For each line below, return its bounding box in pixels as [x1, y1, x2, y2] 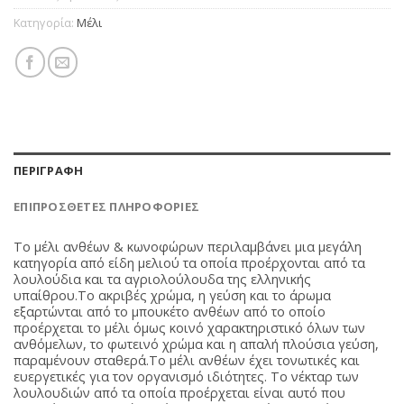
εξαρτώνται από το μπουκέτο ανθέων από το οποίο [14, 303, 326, 321]
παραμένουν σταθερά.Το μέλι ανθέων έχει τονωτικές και [14, 352, 360, 370]
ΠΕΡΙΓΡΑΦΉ [14, 162, 84, 179]
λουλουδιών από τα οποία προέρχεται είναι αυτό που [14, 384, 345, 402]
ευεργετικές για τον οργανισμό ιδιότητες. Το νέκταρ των [14, 368, 359, 386]
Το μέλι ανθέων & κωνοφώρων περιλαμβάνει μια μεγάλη [14, 238, 362, 256]
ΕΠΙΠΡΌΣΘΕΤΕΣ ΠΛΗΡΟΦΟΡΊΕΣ [14, 198, 200, 216]
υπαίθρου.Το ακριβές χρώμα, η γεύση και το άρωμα [14, 287, 331, 305]
